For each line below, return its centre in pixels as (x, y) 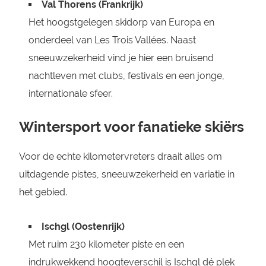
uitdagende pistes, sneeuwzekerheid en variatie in (126, 174)
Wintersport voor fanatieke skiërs (131, 127)
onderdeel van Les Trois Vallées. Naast (112, 40)
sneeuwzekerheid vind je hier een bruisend (121, 58)
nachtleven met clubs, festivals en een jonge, (126, 76)
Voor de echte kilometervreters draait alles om (120, 156)
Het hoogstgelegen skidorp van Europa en (121, 22)
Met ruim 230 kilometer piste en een (106, 244)
